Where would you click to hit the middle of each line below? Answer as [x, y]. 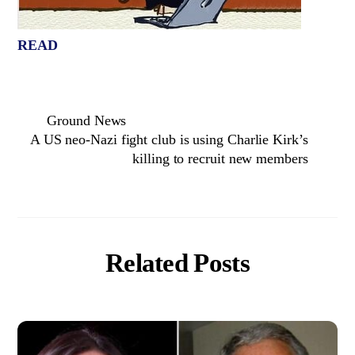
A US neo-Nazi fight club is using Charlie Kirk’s [169, 140]
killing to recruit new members [220, 159]
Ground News [87, 121]
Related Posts [177, 262]
